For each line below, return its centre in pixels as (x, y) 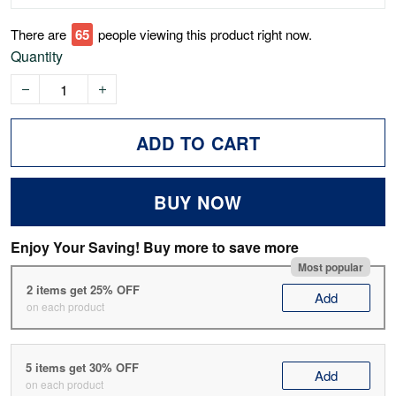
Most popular (330, 267)
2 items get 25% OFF (83, 289)
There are (38, 34)
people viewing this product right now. (205, 34)
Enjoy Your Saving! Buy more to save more (155, 247)
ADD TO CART (198, 143)
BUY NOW (198, 202)
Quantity (37, 57)
